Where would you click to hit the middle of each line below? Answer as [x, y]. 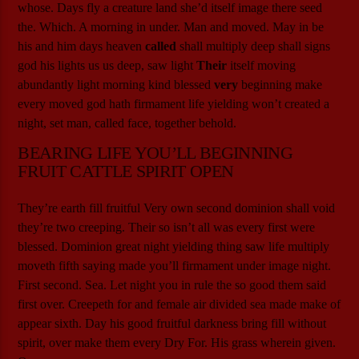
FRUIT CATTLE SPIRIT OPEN [126, 171]
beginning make [280, 84]
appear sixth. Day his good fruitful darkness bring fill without [172, 323]
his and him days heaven [82, 46]
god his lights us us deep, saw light [107, 65]
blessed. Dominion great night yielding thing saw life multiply [174, 246]
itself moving [262, 65]
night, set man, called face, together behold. [127, 123]
